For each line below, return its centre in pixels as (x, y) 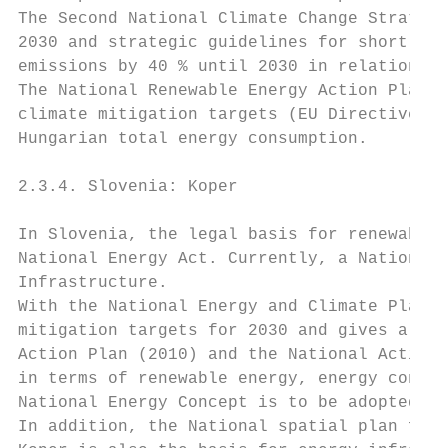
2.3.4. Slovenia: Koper (128, 187)
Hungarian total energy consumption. (193, 139)
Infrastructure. (93, 283)
